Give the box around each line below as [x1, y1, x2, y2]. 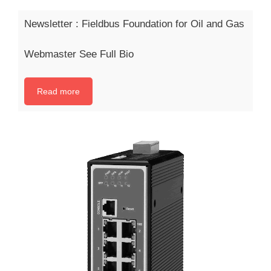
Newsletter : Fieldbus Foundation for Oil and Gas [24, 18, 244, 30]
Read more [37, 86, 80, 96]
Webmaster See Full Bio [24, 48, 134, 60]
